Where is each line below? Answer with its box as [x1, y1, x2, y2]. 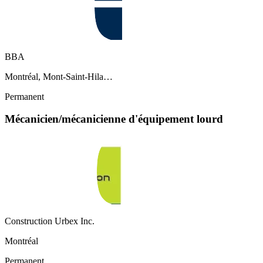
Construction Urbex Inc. [5, 216, 95, 227]
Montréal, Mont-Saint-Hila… [5, 71, 113, 82]
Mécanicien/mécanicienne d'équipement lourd [5, 113, 223, 126]
